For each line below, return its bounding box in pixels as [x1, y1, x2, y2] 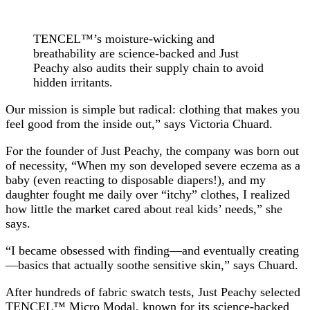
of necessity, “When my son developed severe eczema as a [6, 158, 300, 172]
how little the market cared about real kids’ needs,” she [6, 201, 282, 216]
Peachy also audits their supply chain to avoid [33, 60, 264, 75]
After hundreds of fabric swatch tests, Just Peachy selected [6, 284, 300, 299]
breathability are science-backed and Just [33, 46, 239, 60]
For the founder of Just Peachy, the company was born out [6, 143, 299, 158]
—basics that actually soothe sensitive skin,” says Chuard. [6, 257, 298, 272]
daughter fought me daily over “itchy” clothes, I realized [6, 187, 290, 201]
